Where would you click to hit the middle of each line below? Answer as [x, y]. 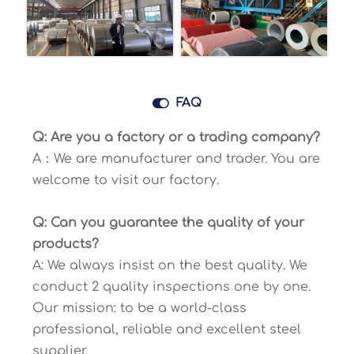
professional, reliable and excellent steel [166, 329]
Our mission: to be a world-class [139, 308]
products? [65, 244]
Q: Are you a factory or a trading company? [176, 137]
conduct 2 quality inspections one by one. [171, 286]
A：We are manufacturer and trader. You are [176, 158]
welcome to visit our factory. [125, 180]
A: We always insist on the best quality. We [169, 265]
